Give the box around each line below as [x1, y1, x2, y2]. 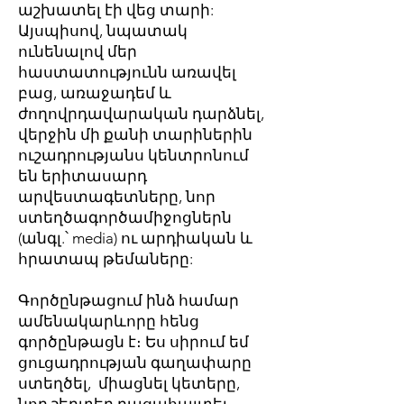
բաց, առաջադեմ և [18, 84, 171, 102]
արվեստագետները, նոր [18, 188, 216, 206]
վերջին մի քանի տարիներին [18, 125, 252, 143]
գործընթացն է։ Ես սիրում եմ [18, 333, 249, 351]
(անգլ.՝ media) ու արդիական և [18, 229, 252, 247]
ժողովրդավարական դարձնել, [18, 105, 264, 123]
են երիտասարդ [18, 167, 147, 185]
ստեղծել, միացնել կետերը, [18, 374, 240, 392]
